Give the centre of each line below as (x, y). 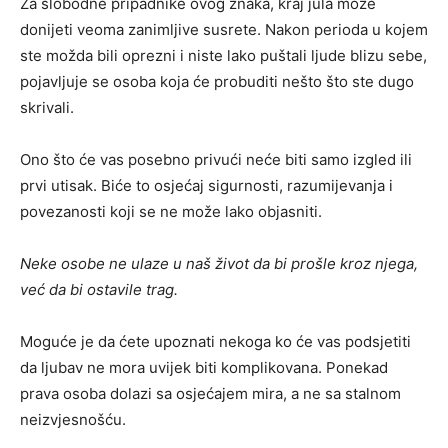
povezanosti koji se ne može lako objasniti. (171, 212)
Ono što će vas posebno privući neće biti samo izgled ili (216, 160)
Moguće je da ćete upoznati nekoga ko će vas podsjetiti (215, 342)
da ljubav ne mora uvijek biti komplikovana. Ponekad (204, 368)
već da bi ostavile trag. (99, 290)
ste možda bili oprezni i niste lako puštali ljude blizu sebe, (223, 56)
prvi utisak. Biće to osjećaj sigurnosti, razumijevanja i (206, 186)
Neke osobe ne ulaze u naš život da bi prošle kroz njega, (219, 264)
